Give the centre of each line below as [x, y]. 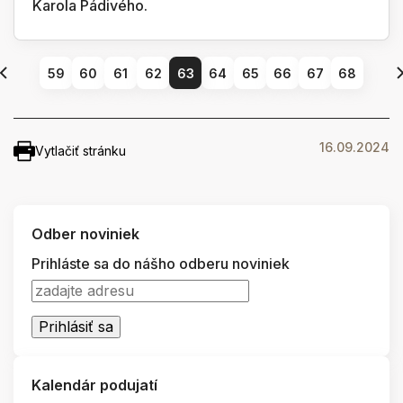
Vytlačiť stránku [81, 151]
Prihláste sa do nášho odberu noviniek [161, 264]
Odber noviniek [85, 234]
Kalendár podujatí [94, 385]
